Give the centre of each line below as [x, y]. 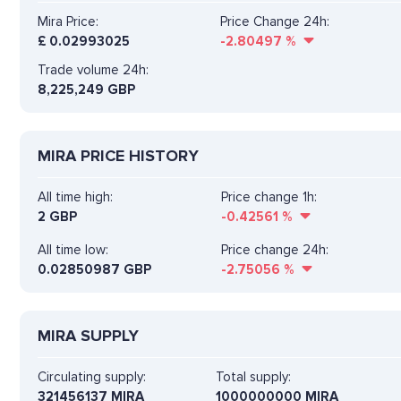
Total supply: [253, 376]
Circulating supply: [92, 376]
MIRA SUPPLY [88, 335]
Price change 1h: [269, 196]
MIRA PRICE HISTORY [118, 155]
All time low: [73, 249]
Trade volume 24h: [93, 69]
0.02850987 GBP [94, 269]
